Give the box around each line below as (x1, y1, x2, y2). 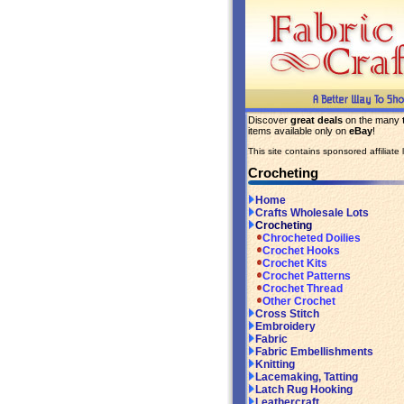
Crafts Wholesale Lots (255, 207, 369, 220)
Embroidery (255, 320, 316, 334)
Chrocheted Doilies (262, 232, 361, 245)
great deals (290, 115, 343, 125)
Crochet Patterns (262, 270, 351, 283)
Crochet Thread (262, 282, 343, 296)
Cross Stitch (255, 308, 319, 321)
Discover (248, 115, 290, 125)
